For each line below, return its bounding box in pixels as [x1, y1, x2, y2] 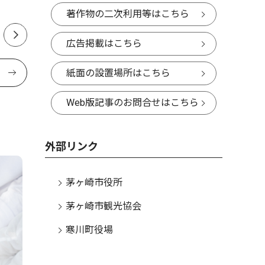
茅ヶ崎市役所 [66, 177, 122, 188]
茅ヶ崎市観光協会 [66, 201, 141, 212]
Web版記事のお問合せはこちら [66, 97, 199, 108]
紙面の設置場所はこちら [66, 67, 170, 79]
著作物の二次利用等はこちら [66, 8, 189, 20]
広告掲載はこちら [66, 38, 142, 49]
